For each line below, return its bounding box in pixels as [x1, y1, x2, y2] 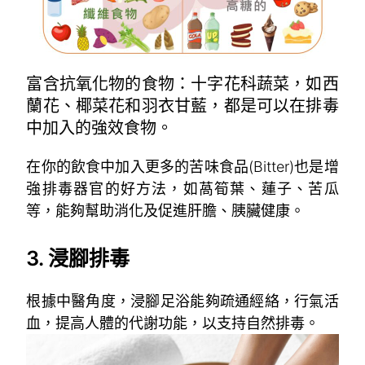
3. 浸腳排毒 [26, 245, 130, 270]
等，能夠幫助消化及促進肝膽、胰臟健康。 [26, 201, 306, 219]
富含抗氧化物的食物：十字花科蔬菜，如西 [26, 73, 339, 94]
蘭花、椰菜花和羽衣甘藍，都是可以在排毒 [26, 95, 339, 116]
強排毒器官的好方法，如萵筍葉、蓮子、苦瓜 [26, 179, 339, 197]
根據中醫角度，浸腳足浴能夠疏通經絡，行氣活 [26, 292, 339, 310]
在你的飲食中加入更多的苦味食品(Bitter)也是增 [26, 157, 339, 175]
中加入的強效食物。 [26, 117, 174, 138]
